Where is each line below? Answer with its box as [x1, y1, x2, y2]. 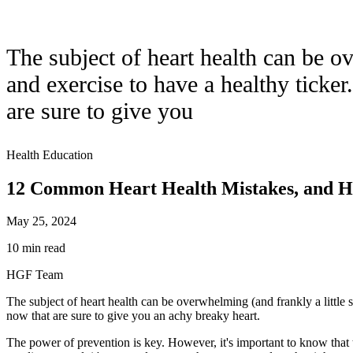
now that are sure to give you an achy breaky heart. [6, 309, 260, 323]
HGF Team [6, 268, 63, 282]
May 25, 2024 [6, 214, 76, 229]
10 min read [6, 241, 65, 255]
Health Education [6, 147, 93, 162]
